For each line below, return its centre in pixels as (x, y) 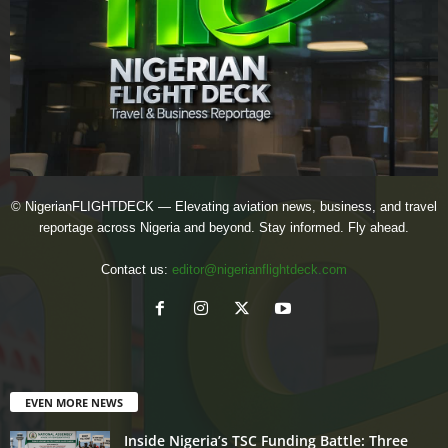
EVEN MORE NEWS (74, 403)
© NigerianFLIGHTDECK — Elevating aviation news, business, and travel (224, 207)
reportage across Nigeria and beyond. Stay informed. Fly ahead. (224, 228)
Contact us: (136, 270)
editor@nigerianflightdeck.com (259, 270)
